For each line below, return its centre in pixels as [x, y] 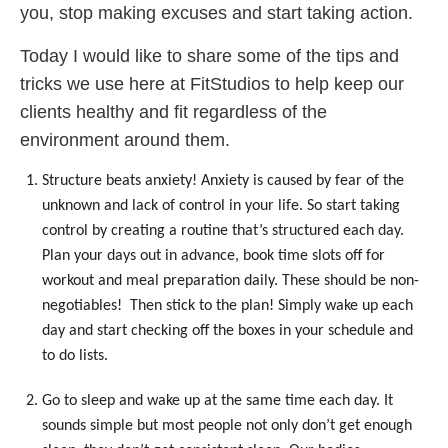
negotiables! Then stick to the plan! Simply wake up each [228, 305]
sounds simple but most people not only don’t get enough [227, 425]
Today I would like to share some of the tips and [209, 55]
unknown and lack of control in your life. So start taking [221, 205]
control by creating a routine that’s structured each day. [225, 230]
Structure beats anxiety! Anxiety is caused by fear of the [223, 180]
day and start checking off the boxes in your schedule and [228, 330]
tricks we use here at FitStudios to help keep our [212, 83]
